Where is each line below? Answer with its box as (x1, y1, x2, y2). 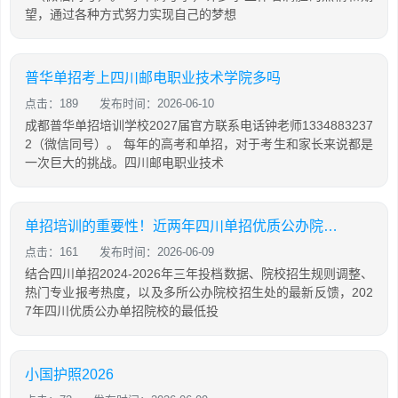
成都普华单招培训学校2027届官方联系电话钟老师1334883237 (25, 118, 373, 133)
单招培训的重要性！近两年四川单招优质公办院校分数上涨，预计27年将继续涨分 (323, 219, 338, 235)
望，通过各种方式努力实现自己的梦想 (25, 7, 236, 22)
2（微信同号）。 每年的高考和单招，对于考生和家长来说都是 (25, 137, 373, 152)
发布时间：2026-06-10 (99, 97, 214, 111)
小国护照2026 (25, 367, 114, 383)
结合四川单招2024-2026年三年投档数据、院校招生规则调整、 (25, 267, 373, 282)
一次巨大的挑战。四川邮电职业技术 (25, 155, 224, 171)
